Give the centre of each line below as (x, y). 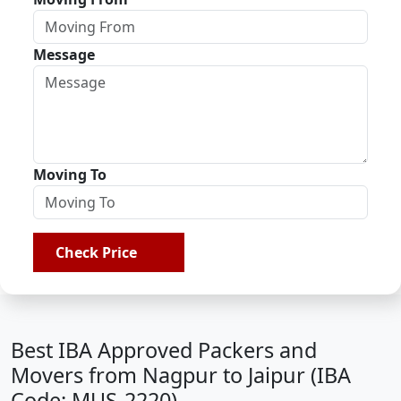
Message (64, 55)
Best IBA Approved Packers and (164, 350)
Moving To (70, 175)
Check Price (100, 252)
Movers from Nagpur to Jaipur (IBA (181, 375)
